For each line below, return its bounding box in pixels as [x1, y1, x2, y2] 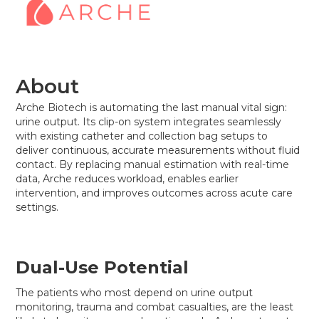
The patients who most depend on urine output [16, 286, 253, 299]
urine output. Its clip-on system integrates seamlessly [16, 115, 282, 128]
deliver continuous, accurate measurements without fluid [16, 143, 300, 157]
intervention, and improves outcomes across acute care [16, 186, 293, 199]
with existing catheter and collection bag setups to [16, 129, 268, 142]
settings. [16, 200, 59, 214]
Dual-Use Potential [16, 256, 189, 278]
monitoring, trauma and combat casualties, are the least [16, 300, 294, 313]
